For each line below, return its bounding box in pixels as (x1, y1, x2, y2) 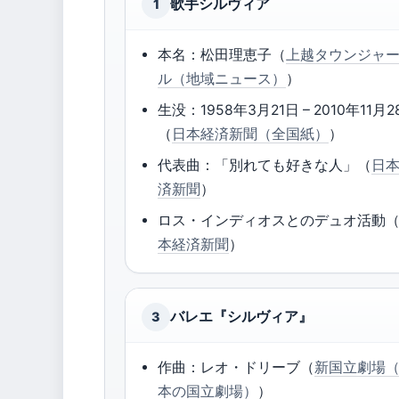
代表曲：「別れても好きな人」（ (158, 157, 372, 174)
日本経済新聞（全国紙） (172, 126, 330, 142)
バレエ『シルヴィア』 (170, 308, 313, 325)
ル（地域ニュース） (158, 70, 287, 87)
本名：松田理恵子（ (158, 46, 287, 63)
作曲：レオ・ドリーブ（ (158, 359, 315, 376)
